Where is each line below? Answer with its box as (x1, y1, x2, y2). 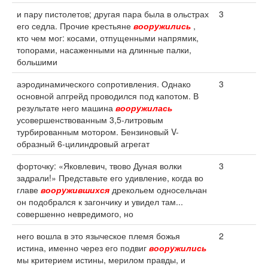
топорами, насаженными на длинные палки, (17, 44, 191, 56)
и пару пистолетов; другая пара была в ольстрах (17, 8, 209, 20)
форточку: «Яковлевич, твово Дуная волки (17, 160, 182, 172)
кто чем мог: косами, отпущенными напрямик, (17, 32, 199, 44)
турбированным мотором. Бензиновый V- (17, 126, 179, 138)
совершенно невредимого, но (17, 208, 133, 220)
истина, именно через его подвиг (17, 242, 149, 254)
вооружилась (115, 102, 172, 114)
